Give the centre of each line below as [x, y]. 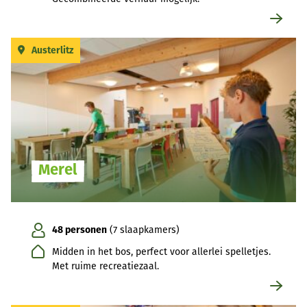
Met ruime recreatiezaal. [106, 267]
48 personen [79, 230]
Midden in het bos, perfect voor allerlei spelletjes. [161, 252]
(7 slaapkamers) [143, 230]
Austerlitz [52, 51]
